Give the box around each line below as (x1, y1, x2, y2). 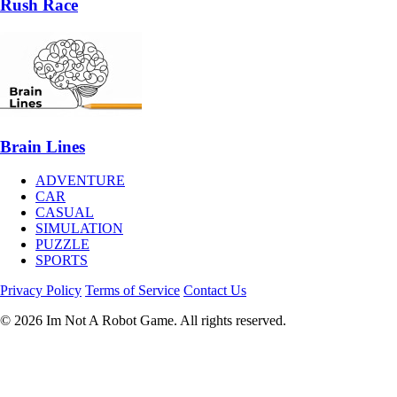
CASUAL (35, 205, 94, 221)
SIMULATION (35, 221, 123, 237)
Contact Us (183, 283, 246, 299)
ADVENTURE (35, 173, 125, 189)
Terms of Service (85, 283, 180, 299)
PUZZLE (35, 237, 90, 253)
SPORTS (35, 253, 88, 269)
